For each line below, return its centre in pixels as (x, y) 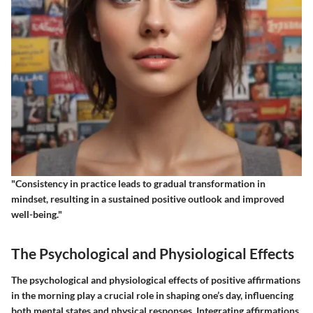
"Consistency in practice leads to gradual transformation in (138, 184)
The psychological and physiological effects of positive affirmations (156, 279)
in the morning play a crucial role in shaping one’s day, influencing (152, 295)
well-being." (37, 214)
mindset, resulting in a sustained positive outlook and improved (148, 199)
